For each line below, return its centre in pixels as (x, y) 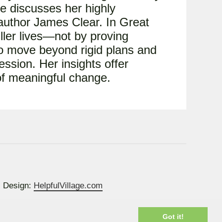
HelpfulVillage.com (68, 186)
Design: (19, 186)
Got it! (173, 217)
